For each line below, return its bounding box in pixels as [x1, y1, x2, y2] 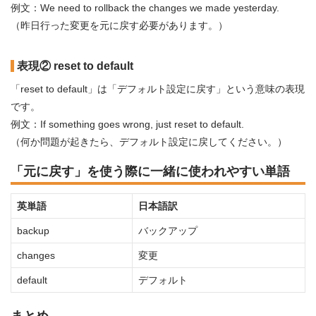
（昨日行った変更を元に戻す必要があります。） [11, 20, 228, 31]
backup [17, 225, 49, 236]
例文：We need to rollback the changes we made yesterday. [11, 2, 279, 13]
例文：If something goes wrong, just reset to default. [11, 119, 244, 130]
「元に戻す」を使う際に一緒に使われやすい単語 [11, 164, 290, 178]
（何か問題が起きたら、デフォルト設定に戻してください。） [11, 136, 287, 147]
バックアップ [138, 225, 197, 236]
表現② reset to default [17, 60, 133, 72]
